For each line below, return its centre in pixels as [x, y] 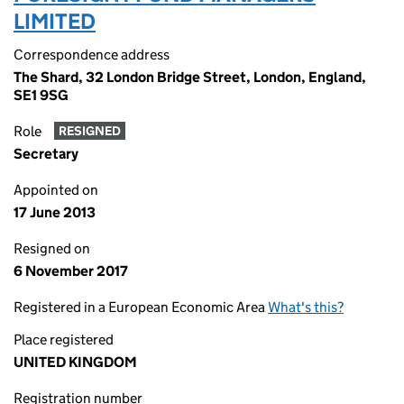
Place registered [64, 340]
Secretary [46, 154]
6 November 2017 [71, 271]
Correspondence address [92, 55]
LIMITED [55, 21]
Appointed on [56, 190]
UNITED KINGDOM [75, 362]
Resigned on [52, 248]
